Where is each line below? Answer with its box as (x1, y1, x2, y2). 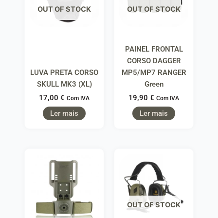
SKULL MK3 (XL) (36, 80, 92, 89)
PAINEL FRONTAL (125, 45, 183, 54)
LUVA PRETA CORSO (30, 68, 98, 77)
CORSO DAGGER (127, 56, 181, 66)
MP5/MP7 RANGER (121, 68, 186, 77)
